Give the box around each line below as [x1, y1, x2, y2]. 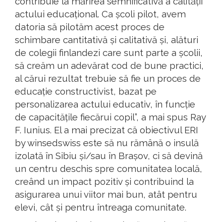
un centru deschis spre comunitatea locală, [15, 163, 202, 174]
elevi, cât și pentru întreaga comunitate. [15, 202, 189, 213]
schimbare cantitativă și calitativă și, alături [15, 34, 198, 46]
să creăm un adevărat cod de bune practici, [15, 60, 204, 71]
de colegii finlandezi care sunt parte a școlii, [15, 47, 203, 58]
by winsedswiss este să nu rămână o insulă [15, 137, 199, 149]
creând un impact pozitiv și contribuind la [15, 176, 194, 187]
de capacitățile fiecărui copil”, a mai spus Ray [15, 111, 206, 123]
